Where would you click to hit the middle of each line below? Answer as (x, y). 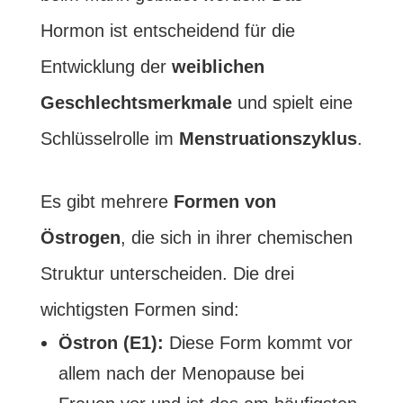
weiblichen (218, 67)
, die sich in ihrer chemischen (236, 237)
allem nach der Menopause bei (181, 373)
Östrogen (80, 237)
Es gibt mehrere (107, 201)
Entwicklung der (106, 67)
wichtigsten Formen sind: (139, 309)
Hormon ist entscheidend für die (167, 31)
